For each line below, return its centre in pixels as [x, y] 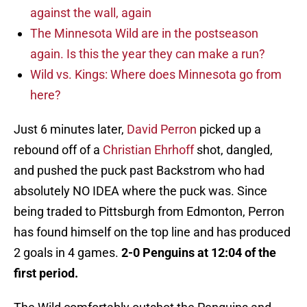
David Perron [162, 130]
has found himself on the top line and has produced [152, 232]
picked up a [229, 130]
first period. [46, 273]
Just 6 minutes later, [70, 130]
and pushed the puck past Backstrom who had [139, 171]
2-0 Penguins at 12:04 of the [199, 253]
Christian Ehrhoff [148, 150]
